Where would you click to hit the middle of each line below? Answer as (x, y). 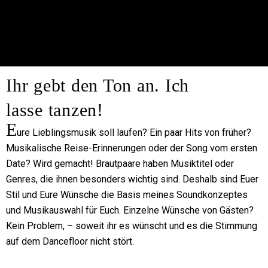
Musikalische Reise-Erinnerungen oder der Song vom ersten (132, 148)
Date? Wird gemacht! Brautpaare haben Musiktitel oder (120, 163)
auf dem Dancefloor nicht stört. (70, 241)
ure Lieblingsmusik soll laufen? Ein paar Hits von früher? (134, 132)
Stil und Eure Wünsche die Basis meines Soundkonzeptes (127, 194)
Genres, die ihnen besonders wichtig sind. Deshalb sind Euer (132, 179)
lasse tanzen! (55, 109)
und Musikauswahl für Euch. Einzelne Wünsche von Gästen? (130, 210)
